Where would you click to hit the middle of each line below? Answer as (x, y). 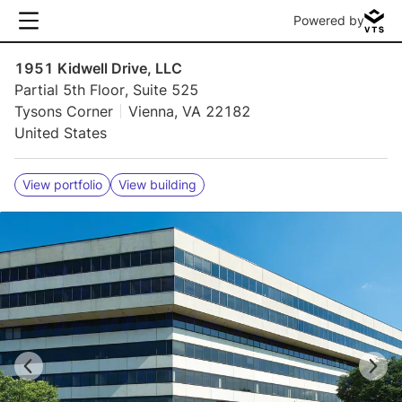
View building (157, 184)
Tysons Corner (64, 111)
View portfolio (62, 184)
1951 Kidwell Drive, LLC (98, 68)
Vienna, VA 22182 (189, 111)
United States (61, 133)
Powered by (329, 20)
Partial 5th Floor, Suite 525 (106, 90)
